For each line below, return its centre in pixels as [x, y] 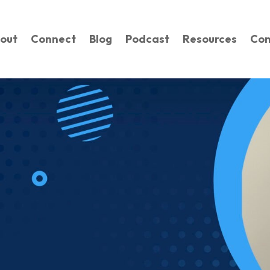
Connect [53, 39]
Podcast [147, 39]
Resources [210, 39]
